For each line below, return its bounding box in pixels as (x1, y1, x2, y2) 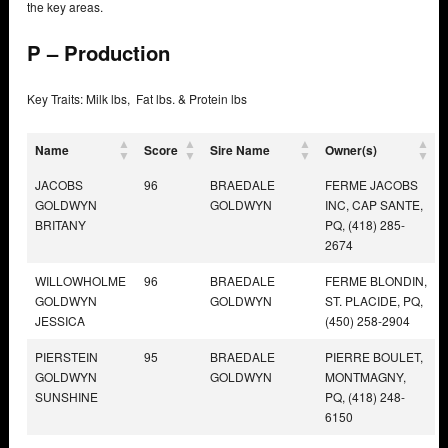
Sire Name (210, 140, 270, 159)
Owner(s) (325, 140, 377, 159)
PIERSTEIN (35, 347, 98, 365)
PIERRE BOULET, (325, 347, 423, 365)
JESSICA (35, 311, 85, 329)
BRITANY (35, 215, 86, 233)
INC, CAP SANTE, (325, 195, 423, 213)
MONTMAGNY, (325, 367, 406, 385)
